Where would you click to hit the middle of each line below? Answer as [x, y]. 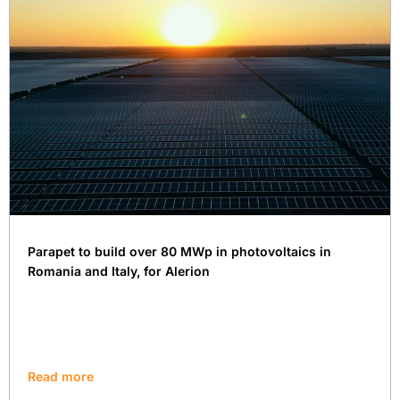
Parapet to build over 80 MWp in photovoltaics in [179, 251]
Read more [61, 376]
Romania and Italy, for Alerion [119, 271]
